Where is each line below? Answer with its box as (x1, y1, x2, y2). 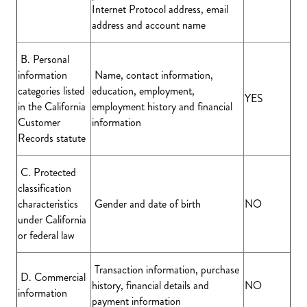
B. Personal (18, 51, 69, 67)
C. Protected (18, 164, 76, 180)
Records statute (18, 130, 86, 146)
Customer (18, 114, 60, 130)
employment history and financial (92, 99, 232, 114)
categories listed (18, 83, 85, 99)
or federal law (18, 228, 75, 243)
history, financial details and (92, 278, 209, 293)
